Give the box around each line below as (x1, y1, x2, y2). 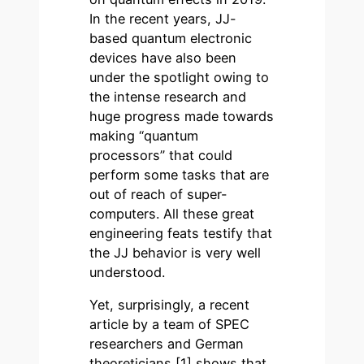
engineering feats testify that (89, 224, 273, 241)
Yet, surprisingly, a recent (89, 296, 250, 313)
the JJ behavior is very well (89, 244, 262, 261)
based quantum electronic (89, 29, 253, 46)
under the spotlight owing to (89, 68, 270, 85)
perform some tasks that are (89, 166, 270, 183)
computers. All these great (89, 205, 255, 222)
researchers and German (89, 335, 245, 352)
